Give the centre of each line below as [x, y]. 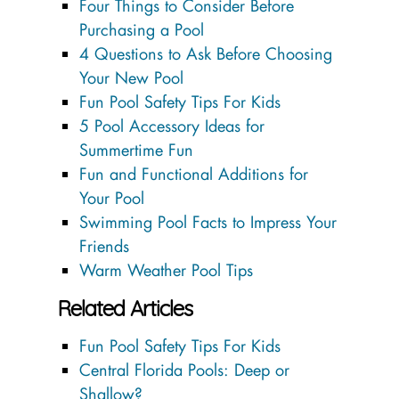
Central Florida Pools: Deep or [184, 369]
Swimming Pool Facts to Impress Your [208, 221]
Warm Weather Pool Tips [166, 269]
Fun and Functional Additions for [194, 173]
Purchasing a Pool [142, 29]
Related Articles [125, 308]
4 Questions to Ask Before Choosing [206, 53]
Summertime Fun [136, 149]
